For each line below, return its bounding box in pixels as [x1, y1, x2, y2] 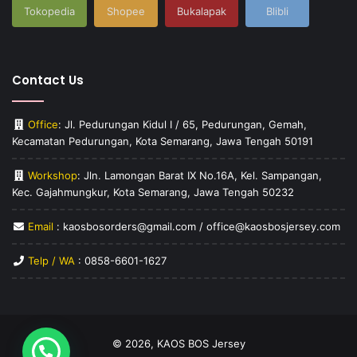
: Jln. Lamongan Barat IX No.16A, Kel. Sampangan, [77, 169, 322, 182]
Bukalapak [177, 5, 226, 18]
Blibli [266, 5, 288, 18]
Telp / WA [28, 254, 75, 267]
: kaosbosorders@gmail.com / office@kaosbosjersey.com [53, 220, 340, 233]
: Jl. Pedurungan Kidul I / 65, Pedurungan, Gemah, [58, 118, 307, 131]
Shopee [107, 5, 145, 18]
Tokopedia [24, 5, 75, 18]
